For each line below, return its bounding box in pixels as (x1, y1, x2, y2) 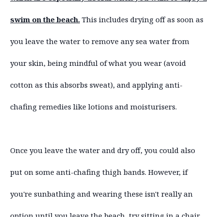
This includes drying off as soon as (80, 14, 203, 24)
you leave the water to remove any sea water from (10, 36, 189, 46)
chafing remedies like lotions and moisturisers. (10, 101, 177, 111)
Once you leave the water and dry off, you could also (10, 145, 195, 155)
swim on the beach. (10, 14, 80, 24)
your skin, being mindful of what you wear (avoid (10, 58, 186, 68)
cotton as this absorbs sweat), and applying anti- (10, 79, 183, 90)
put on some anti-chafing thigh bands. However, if (10, 167, 187, 177)
